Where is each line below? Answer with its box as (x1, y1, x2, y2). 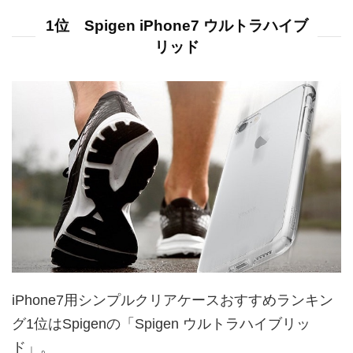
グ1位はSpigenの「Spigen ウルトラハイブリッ (12, 316, 310, 333)
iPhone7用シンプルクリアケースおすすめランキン (12, 292, 333, 309)
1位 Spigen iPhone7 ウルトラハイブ (45, 17, 308, 35)
